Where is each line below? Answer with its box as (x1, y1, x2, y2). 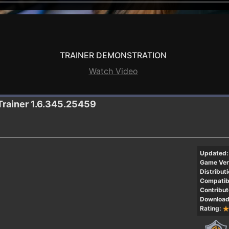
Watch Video (88, 65, 138, 76)
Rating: (199, 204, 221, 212)
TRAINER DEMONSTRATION (60, 50, 167, 60)
